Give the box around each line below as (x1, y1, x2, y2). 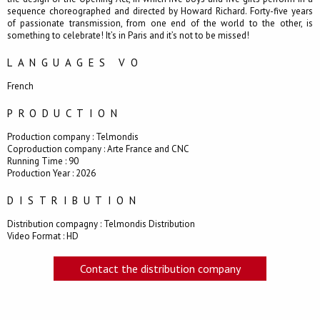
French (7, 80, 34, 93)
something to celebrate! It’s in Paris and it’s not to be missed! (7, 29, 249, 42)
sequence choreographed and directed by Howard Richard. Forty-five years (7, 5, 313, 18)
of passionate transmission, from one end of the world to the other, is (7, 17, 313, 30)
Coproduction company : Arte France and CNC (7, 143, 189, 156)
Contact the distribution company (79, 261, 241, 276)
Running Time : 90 (7, 155, 79, 168)
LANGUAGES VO (7, 56, 143, 70)
